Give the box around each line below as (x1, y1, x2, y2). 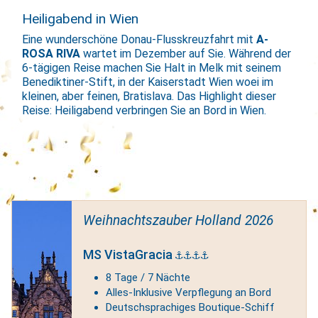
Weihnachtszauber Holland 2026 (82, 212, 273, 229)
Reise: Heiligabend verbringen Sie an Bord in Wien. (22, 104, 270, 118)
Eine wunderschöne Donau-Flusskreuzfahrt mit (22, 33, 257, 47)
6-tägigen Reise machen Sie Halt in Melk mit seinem (22, 61, 282, 75)
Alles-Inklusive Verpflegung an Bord (105, 285, 271, 299)
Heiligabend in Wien (22, 11, 139, 28)
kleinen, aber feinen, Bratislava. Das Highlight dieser (22, 89, 277, 104)
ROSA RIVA (22, 47, 81, 61)
